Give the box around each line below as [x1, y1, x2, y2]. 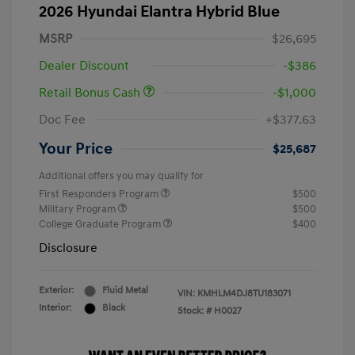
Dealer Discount [39, 58, 129, 74]
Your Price [39, 139, 113, 159]
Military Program [39, 203, 118, 216]
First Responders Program [39, 188, 161, 201]
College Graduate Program [39, 218, 163, 231]
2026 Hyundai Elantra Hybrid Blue [39, 2, 280, 22]
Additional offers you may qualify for [39, 170, 204, 183]
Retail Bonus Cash [39, 85, 143, 101]
